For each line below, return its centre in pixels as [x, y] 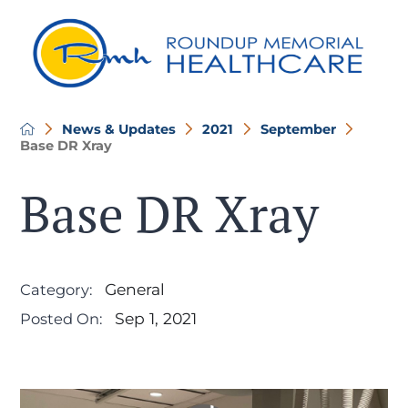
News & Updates [118, 129]
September [299, 129]
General [134, 290]
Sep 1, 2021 [155, 319]
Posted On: [61, 319]
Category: [56, 290]
